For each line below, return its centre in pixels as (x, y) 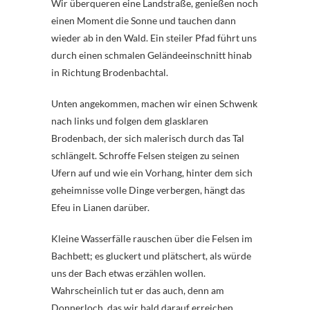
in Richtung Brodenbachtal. (110, 73)
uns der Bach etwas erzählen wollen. (128, 273)
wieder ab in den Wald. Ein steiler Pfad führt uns (154, 38)
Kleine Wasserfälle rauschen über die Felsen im (152, 239)
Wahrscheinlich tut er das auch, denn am (138, 291)
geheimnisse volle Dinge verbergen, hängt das (148, 190)
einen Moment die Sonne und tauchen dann (144, 21)
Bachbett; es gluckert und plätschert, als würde (151, 256)
